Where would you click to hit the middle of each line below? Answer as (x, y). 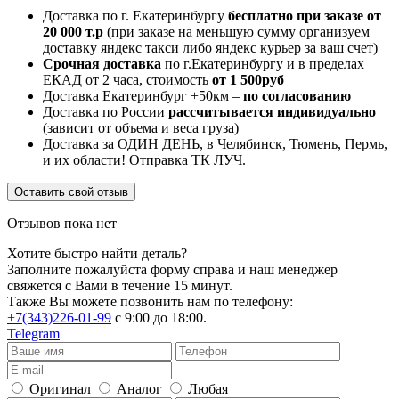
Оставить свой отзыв (71, 191)
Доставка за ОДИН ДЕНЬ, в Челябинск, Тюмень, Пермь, (215, 143)
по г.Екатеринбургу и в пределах (263, 63)
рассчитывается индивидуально (272, 111)
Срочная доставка (102, 63)
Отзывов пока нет (62, 223)
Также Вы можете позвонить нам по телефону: (150, 301)
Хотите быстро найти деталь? (97, 253)
